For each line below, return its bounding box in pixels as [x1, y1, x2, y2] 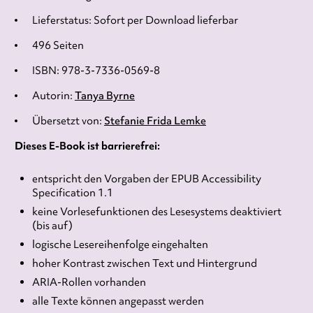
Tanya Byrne [74, 88, 135, 103]
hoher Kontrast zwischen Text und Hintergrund [31, 256, 257, 270]
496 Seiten [31, 38, 84, 52]
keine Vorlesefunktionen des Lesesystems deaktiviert [31, 204, 282, 219]
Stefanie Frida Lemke [103, 113, 206, 128]
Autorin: [31, 88, 75, 103]
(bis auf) [31, 218, 73, 233]
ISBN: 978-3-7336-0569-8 [31, 63, 160, 78]
